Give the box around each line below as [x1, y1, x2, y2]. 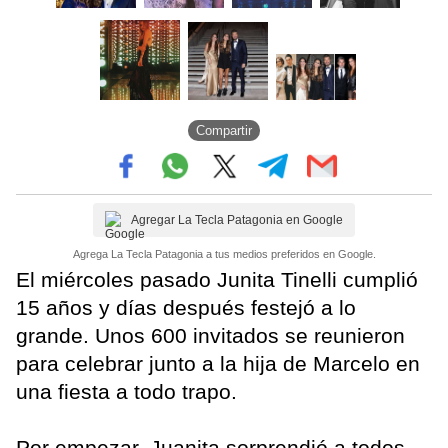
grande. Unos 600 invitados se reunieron [16, 324, 405, 348]
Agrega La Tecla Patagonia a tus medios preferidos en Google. [72, 248, 376, 261]
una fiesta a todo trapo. [16, 380, 237, 404]
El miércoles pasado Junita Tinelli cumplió [16, 268, 418, 292]
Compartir [196, 122, 252, 138]
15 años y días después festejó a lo [16, 296, 356, 320]
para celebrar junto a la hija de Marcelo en [16, 352, 420, 376]
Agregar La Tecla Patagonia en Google [131, 213, 343, 228]
